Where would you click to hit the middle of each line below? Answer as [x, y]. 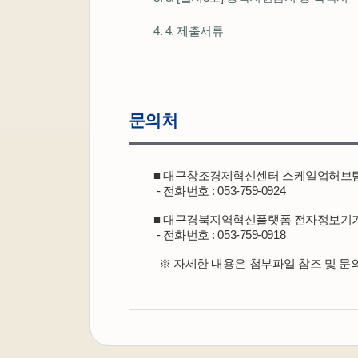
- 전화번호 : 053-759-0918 [220, 235]
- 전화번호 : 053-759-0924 [220, 191]
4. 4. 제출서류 [189, 31]
